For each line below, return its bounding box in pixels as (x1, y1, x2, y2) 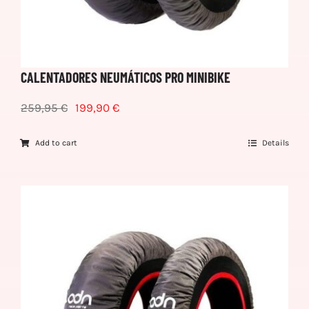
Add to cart (35, 138, 78, 148)
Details (262, 138, 289, 148)
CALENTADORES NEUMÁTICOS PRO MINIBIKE (21, 69, 230, 86)
